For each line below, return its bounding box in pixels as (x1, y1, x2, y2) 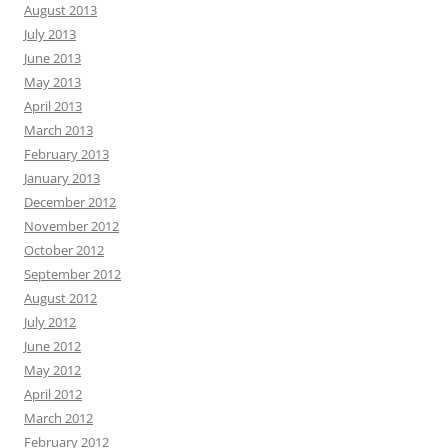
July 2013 (24, 25, 76, 43)
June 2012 (24, 337, 81, 355)
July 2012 (24, 313, 76, 331)
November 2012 (24, 217, 119, 235)
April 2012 (24, 385, 82, 403)
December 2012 (24, 193, 116, 211)
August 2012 (24, 289, 97, 307)
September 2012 (24, 265, 121, 283)
